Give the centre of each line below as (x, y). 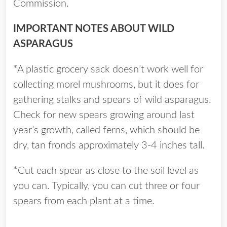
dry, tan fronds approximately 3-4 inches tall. (109, 145)
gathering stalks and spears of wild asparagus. (112, 100)
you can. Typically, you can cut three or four (106, 186)
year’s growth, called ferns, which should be (106, 130)
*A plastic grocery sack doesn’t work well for (108, 69)
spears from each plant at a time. (84, 201)
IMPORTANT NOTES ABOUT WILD (94, 29)
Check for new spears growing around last (104, 115)
